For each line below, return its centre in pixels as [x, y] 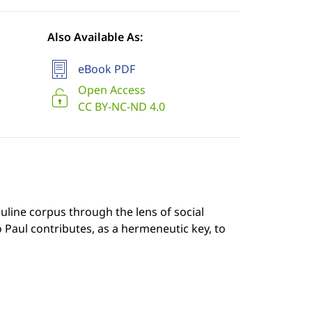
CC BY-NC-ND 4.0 [121, 107]
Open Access [111, 90]
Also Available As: [95, 37]
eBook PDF [106, 69]
